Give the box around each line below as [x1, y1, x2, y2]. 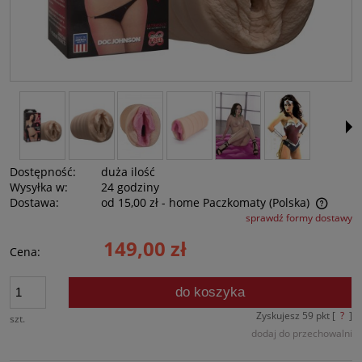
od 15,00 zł [101, 194, 159, 210]
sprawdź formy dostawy [246, 210, 352, 225]
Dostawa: [10, 194, 59, 210]
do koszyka [175, 284, 246, 300]
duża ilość [101, 163, 156, 179]
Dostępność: [10, 163, 76, 179]
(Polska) [269, 194, 310, 210]
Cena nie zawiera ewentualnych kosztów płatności [26, 211, 265, 226]
